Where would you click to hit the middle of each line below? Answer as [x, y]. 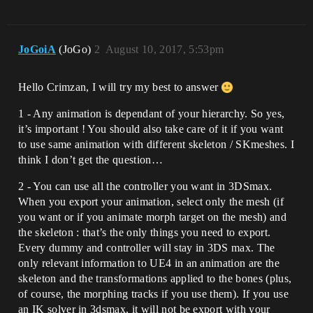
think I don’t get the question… [90, 160]
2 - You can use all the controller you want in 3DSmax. [145, 186]
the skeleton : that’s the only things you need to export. [145, 232]
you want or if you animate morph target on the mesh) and [152, 217]
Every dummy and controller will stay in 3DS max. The [147, 248]
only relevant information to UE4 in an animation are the [149, 263]
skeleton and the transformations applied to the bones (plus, [155, 278]
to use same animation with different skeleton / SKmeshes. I [156, 144]
